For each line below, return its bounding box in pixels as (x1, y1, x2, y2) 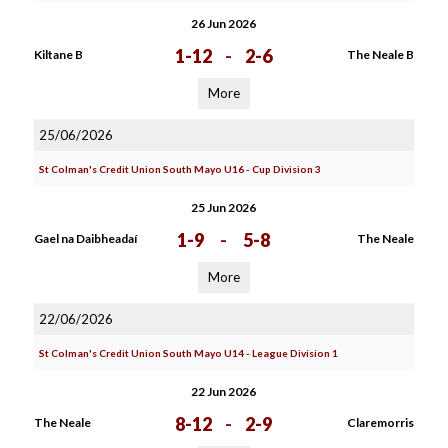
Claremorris (346, 415, 414, 430)
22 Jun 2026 (191, 384, 257, 399)
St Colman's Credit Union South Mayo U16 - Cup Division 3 (38, 163, 321, 175)
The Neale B (346, 47, 414, 62)
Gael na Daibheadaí (33, 231, 137, 246)
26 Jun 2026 (191, 16, 257, 31)
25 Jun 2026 (191, 200, 257, 215)
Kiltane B (33, 47, 83, 62)
